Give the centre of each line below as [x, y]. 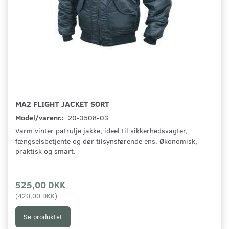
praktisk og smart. [45, 151]
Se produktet [43, 216]
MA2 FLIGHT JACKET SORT [62, 104]
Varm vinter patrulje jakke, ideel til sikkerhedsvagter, [101, 131]
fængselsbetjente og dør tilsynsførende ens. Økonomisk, [106, 141]
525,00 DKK [40, 185]
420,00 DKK [36, 196]
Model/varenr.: [40, 118]
